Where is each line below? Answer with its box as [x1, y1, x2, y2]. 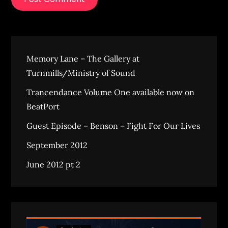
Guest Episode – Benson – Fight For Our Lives [26, 121, 201, 131]
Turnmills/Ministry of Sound [26, 68, 136, 78]
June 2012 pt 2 [26, 159, 81, 169]
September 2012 [26, 140, 88, 150]
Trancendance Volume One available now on [26, 87, 195, 97]
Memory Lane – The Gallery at [26, 53, 140, 64]
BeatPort [26, 101, 60, 111]
